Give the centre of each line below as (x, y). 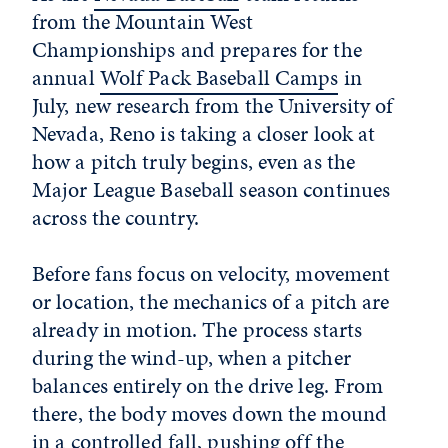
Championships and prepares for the (197, 49)
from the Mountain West (143, 21)
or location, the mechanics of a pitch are (211, 301)
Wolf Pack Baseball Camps (219, 77)
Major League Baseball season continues (211, 189)
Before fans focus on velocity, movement (211, 273)
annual (66, 77)
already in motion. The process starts (197, 329)
